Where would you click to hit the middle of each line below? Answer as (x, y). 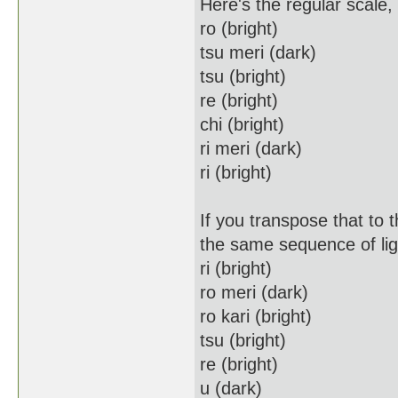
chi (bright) (242, 124)
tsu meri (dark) (258, 52)
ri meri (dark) (251, 148)
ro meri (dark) (254, 292)
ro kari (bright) (256, 316)
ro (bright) (239, 28)
